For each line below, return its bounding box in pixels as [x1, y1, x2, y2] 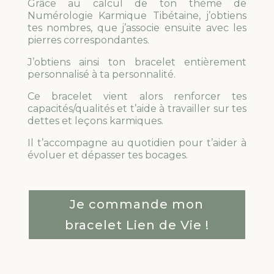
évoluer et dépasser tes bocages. [27, 149, 188, 161]
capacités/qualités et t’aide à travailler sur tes [27, 103, 247, 115]
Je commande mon [70, 197, 204, 212]
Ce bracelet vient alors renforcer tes [27, 91, 247, 103]
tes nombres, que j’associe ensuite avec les [27, 22, 247, 34]
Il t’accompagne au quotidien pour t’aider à [27, 137, 247, 149]
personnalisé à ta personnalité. [27, 68, 176, 81]
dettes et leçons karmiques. [27, 115, 163, 127]
